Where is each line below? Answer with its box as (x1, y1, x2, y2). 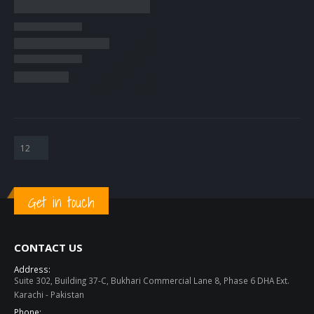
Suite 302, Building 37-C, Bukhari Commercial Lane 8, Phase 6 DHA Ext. (14, 274, 289, 286)
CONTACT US (14, 240, 83, 254)
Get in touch (28, 191, 95, 214)
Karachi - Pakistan (14, 288, 84, 300)
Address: (14, 263, 50, 275)
